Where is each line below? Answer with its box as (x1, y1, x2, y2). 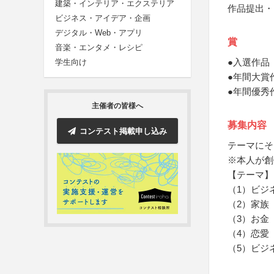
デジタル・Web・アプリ (55, 28, 143, 38)
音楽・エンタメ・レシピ (55, 43, 143, 53)
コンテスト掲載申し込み (80, 126, 167, 136)
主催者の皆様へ (92, 102, 143, 111)
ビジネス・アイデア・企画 (55, 13, 150, 23)
